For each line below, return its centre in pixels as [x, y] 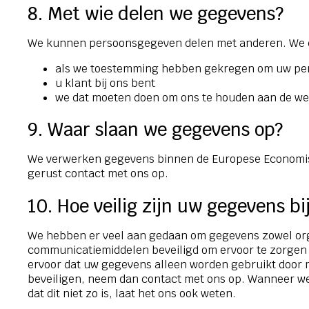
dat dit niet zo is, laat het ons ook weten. [132, 293]
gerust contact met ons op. [98, 174]
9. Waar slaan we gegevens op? [155, 130]
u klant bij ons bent [105, 83]
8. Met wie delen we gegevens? [156, 13]
